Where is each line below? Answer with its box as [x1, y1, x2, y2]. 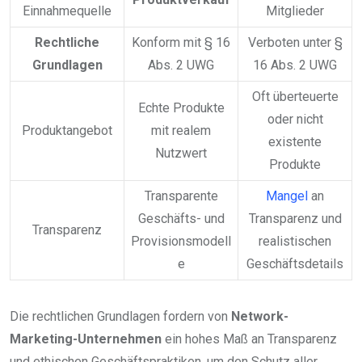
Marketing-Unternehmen [10, 330, 162, 347]
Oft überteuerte [251, 88, 339, 104]
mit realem [151, 122, 211, 138]
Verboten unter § [247, 34, 343, 50]
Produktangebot [22, 122, 112, 138]
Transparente [144, 187, 218, 204]
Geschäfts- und [137, 210, 225, 226]
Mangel [266, 187, 308, 204]
